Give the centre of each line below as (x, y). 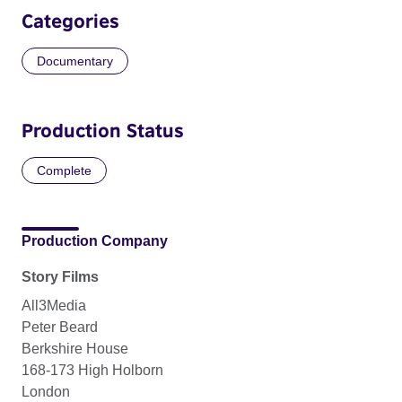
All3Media (54, 305)
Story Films (60, 276)
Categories (70, 20)
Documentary (75, 61)
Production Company (95, 240)
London (46, 391)
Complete (64, 170)
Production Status (103, 130)
